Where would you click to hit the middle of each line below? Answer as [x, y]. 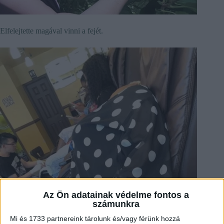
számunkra [116, 204]
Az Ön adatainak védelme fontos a [116, 195]
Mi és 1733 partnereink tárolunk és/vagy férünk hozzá [95, 218]
